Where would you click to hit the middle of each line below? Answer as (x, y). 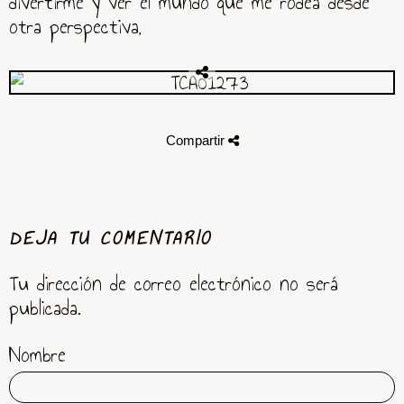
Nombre (37, 354)
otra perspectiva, (75, 26)
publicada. (45, 308)
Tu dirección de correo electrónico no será (174, 283)
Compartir (197, 140)
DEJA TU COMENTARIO (110, 238)
